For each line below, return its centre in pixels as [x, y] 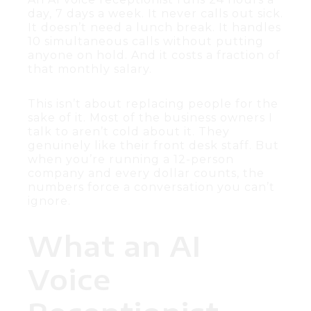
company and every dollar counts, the [146, 173]
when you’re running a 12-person [131, 159]
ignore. [49, 201]
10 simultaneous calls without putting [146, 41]
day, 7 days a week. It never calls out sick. [155, 13]
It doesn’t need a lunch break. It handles [154, 27]
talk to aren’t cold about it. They [129, 131]
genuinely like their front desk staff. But [153, 145]
